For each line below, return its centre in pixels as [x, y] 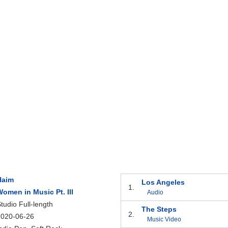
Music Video [164, 220]
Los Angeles [163, 182]
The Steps [159, 209]
